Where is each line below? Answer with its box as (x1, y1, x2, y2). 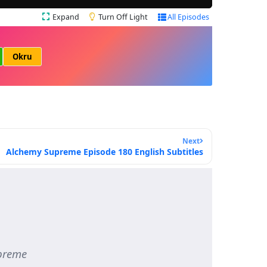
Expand (52, 12, 79, 23)
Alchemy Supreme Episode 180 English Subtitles (6, 146, 203, 158)
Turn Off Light (98, 12, 148, 23)
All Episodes (167, 12, 209, 23)
